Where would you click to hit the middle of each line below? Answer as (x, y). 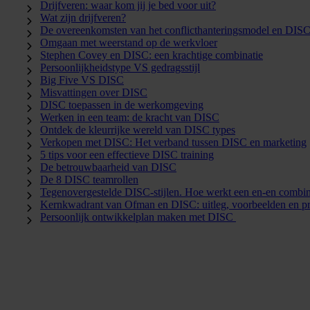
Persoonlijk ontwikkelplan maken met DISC (138, 217)
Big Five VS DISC (82, 80)
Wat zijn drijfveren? (83, 17)
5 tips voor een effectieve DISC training (127, 154)
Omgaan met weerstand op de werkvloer (129, 42)
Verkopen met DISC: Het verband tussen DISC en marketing (173, 142)
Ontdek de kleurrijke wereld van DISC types (138, 129)
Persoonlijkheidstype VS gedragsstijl (120, 67)
